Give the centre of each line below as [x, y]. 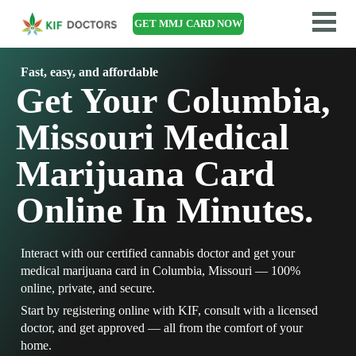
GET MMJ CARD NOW [188, 23]
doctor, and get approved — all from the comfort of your [162, 328]
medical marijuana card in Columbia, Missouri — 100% [161, 271]
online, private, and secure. [88, 288]
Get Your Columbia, [173, 101]
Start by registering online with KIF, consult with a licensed [169, 310]
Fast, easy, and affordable [89, 72]
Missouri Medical [153, 137]
